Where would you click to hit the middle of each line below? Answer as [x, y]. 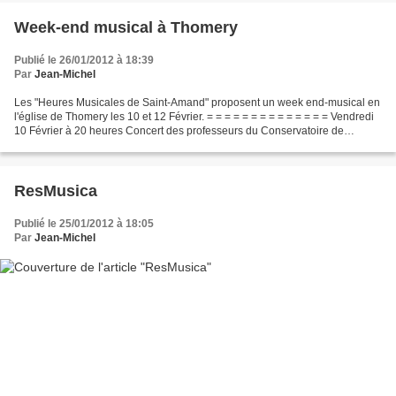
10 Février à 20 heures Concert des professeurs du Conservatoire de [179, 130]
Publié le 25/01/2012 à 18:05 [84, 223]
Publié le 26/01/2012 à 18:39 [84, 60]
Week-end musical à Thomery [126, 27]
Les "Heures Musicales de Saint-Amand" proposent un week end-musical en [197, 102]
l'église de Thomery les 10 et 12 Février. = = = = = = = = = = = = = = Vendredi [194, 116]
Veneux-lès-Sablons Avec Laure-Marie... [111, 145]
